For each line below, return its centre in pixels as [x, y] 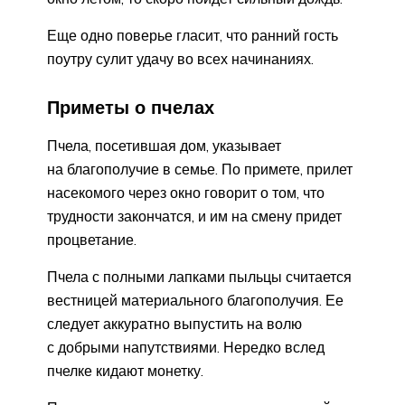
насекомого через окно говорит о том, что [186, 192]
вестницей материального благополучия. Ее [195, 300]
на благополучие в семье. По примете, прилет [200, 169]
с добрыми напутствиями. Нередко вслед [186, 347]
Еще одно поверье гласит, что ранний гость [193, 36]
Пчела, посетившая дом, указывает [164, 145]
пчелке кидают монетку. [125, 370]
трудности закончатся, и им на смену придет [194, 216]
